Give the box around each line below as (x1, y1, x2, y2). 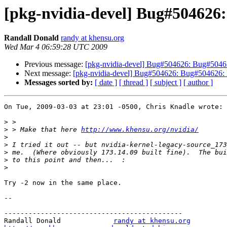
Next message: (24, 69, 73, 78)
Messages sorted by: (24, 78, 93, 87)
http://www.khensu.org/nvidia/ (81, 126, 199, 134)
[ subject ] (150, 78, 181, 87)
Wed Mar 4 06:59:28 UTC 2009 (4, 43, 107, 52)
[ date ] (95, 78, 117, 87)
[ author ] (183, 78, 213, 87)
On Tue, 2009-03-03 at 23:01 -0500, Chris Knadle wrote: (4, 103, 223, 111)
